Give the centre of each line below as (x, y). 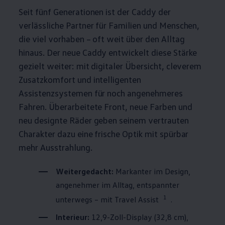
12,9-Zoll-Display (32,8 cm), (139, 217)
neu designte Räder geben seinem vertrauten (104, 120)
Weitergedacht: (85, 171)
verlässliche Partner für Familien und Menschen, (109, 25)
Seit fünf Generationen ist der (74, 11)
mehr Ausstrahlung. (55, 147)
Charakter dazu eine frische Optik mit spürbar (104, 133)
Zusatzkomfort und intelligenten (80, 79)
